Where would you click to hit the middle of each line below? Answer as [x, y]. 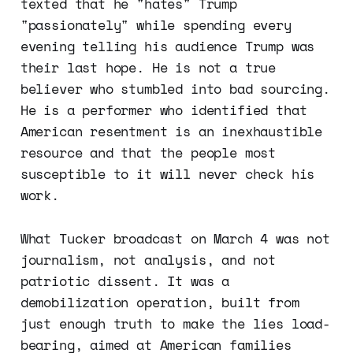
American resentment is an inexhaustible [171, 132]
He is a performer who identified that [163, 110]
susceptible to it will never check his [167, 174]
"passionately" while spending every [156, 25]
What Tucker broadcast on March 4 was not [175, 239]
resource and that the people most [148, 153]
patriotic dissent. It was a [125, 281]
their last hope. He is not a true [148, 68]
